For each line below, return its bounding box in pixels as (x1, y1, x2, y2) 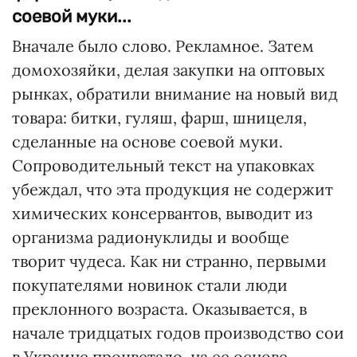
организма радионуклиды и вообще (12, 227, 289, 247)
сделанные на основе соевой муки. (12, 131, 283, 151)
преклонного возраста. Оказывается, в (12, 299, 307, 319)
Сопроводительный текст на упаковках (12, 155, 315, 175)
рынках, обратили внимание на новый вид (12, 84, 338, 104)
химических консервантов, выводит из (12, 203, 312, 223)
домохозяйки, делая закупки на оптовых (12, 60, 325, 80)
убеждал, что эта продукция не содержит (12, 179, 333, 199)
